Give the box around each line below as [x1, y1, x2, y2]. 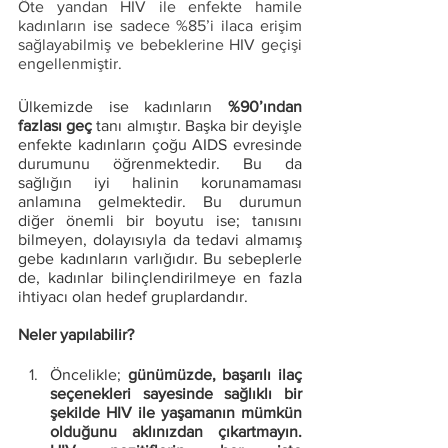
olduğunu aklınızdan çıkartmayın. [50, 423, 302, 440]
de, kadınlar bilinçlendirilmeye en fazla [18, 269, 302, 286]
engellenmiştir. [18, 55, 122, 72]
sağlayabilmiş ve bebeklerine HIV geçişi [18, 36, 302, 53]
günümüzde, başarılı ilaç [127, 366, 303, 383]
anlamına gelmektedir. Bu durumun [18, 193, 302, 210]
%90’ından [228, 98, 302, 115]
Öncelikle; [50, 366, 128, 383]
